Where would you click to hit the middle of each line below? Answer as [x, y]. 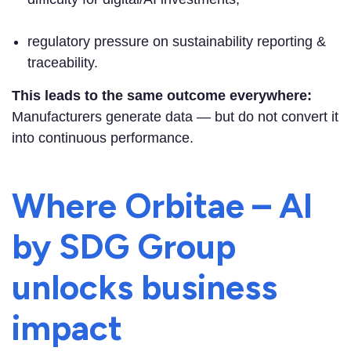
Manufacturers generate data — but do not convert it [175, 117]
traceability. [63, 63]
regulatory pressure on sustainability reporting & [177, 42]
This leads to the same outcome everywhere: [162, 96]
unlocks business [145, 288]
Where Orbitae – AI [162, 206]
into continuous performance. [103, 138]
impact [67, 328]
